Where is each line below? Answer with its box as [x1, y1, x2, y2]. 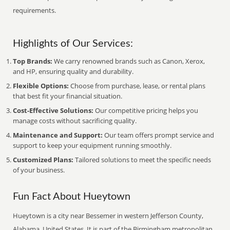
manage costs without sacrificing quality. [13, 116, 137, 125]
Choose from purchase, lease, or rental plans [69, 81, 206, 90]
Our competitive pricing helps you [93, 106, 199, 115]
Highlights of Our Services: [13, 39, 133, 49]
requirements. [13, 6, 56, 15]
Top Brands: [13, 56, 53, 66]
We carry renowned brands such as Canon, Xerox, [52, 56, 205, 66]
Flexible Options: [13, 81, 69, 90]
